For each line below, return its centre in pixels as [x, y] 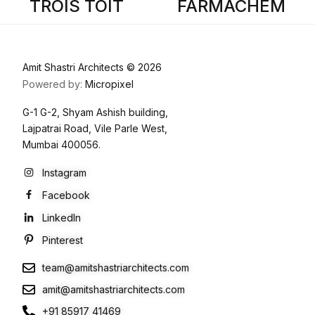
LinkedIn [61, 217]
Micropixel [109, 84]
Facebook [66, 195]
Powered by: [54, 84]
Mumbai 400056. [62, 145]
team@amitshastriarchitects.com [115, 268]
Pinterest [62, 240]
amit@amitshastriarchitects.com [113, 290]
